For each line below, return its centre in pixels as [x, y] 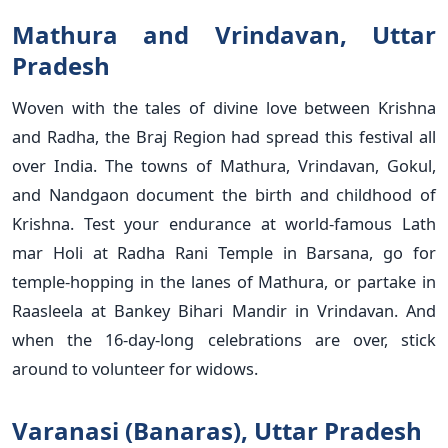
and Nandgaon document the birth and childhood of [224, 194]
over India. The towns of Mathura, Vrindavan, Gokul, [224, 165]
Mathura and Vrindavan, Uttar [224, 34]
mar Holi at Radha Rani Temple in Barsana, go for [224, 252]
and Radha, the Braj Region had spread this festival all [224, 136]
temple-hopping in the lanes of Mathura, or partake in [224, 281]
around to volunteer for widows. [135, 368]
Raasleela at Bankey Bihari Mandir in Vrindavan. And [224, 310]
